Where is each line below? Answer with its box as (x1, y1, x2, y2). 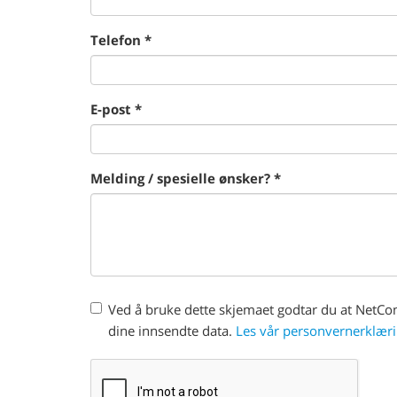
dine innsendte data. (108, 322, 236, 339)
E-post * (90, 100, 142, 118)
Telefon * (90, 31, 152, 49)
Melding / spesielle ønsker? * (90, 169, 281, 187)
